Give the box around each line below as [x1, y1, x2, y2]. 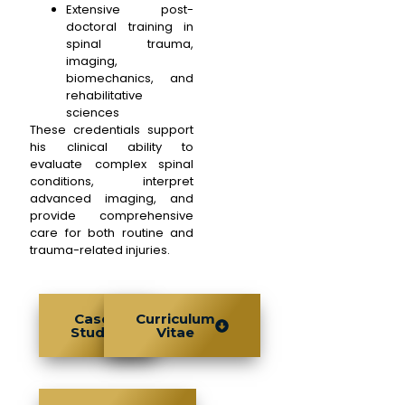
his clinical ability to [30, 137, 193, 155]
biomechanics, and [66, 69, 193, 87]
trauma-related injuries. [30, 240, 171, 259]
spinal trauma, [66, 34, 193, 52]
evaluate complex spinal [30, 155, 193, 173]
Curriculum [135, 310, 215, 328]
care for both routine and [30, 223, 193, 241]
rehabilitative [66, 86, 144, 104]
